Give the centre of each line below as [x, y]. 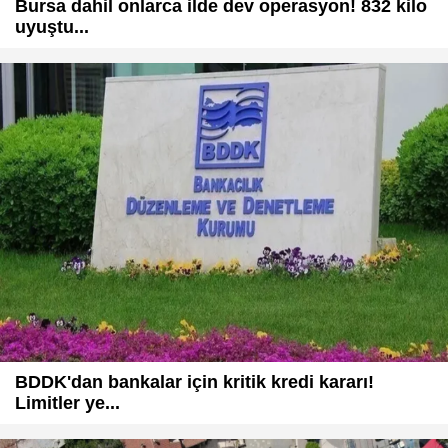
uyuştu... [52, 27]
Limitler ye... [67, 402]
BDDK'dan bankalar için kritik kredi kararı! [194, 381]
